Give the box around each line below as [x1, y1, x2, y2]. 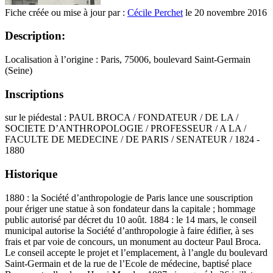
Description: [5, 29, 65, 43]
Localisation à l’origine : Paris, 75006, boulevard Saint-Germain [5, 54, 250, 65]
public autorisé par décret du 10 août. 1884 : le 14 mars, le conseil [5, 214, 257, 225]
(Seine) [5, 65, 32, 76]
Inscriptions [5, 87, 63, 101]
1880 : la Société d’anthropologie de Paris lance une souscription [5, 192, 253, 203]
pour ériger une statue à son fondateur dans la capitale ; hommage [5, 203, 255, 214]
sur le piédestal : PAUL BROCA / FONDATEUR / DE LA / [5, 112, 238, 123]
